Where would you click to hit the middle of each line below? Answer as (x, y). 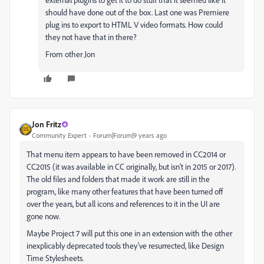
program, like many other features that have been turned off (125, 191)
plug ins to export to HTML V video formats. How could (134, 24)
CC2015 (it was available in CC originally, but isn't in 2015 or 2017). (131, 166)
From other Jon (70, 54)
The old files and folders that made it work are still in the (118, 179)
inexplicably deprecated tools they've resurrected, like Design (125, 245)
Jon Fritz (47, 124)
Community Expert (59, 135)
